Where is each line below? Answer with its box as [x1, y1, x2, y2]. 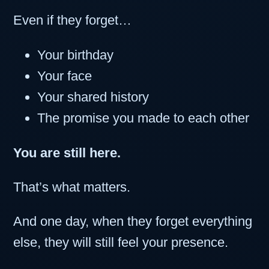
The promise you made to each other [37, 110, 249, 126]
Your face [37, 68, 92, 84]
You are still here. [13, 145, 121, 161]
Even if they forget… [13, 13, 131, 28]
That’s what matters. [13, 180, 130, 195]
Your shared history [37, 89, 149, 105]
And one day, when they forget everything [13, 214, 252, 229]
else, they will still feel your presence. [13, 235, 228, 250]
